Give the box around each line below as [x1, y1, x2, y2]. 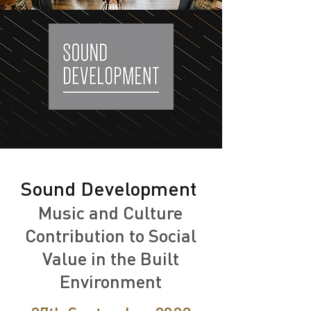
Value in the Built [42, 246, 179, 269]
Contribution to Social [24, 224, 196, 246]
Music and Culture [38, 201, 183, 224]
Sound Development [19, 176, 201, 201]
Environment [59, 269, 162, 292]
